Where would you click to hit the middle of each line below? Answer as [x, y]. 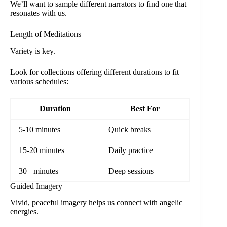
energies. [24, 212]
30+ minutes [39, 171]
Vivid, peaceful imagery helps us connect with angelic [96, 203]
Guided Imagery [36, 186]
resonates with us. [39, 13]
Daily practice [131, 150]
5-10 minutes [40, 129]
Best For [145, 108]
